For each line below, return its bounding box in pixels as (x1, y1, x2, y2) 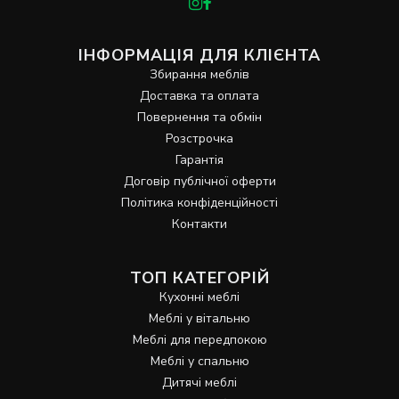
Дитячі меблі (162, 373, 237, 391)
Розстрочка (166, 129, 233, 147)
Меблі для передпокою (132, 330, 267, 348)
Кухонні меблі (159, 288, 240, 305)
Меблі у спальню (150, 352, 249, 370)
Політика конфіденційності (121, 193, 278, 211)
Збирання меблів (150, 65, 249, 83)
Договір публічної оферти (123, 172, 276, 190)
